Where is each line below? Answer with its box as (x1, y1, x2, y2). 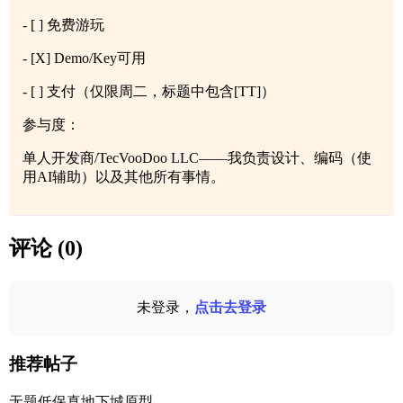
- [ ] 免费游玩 (22, 17, 104, 33)
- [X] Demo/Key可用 (22, 50, 146, 67)
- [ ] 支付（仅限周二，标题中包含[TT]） (22, 84, 275, 100)
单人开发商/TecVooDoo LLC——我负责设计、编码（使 (22, 150, 372, 166)
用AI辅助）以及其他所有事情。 (22, 169, 225, 185)
